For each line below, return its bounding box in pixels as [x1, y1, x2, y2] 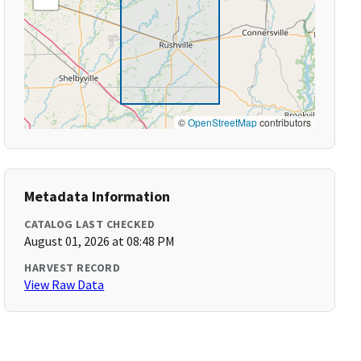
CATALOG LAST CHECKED [24, 217, 156, 231]
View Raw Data [24, 276, 105, 293]
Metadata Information [24, 187, 171, 205]
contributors [256, 115, 311, 129]
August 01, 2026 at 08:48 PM [24, 233, 176, 249]
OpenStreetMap [187, 115, 257, 129]
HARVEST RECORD [24, 260, 121, 275]
